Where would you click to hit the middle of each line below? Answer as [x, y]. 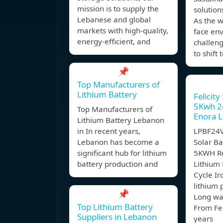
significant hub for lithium [122, 153]
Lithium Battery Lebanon [121, 120]
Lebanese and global [114, 20]
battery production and [117, 164]
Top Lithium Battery [115, 207]
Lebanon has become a [118, 142]
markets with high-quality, [123, 31]
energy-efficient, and [114, 42]
